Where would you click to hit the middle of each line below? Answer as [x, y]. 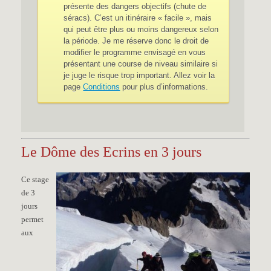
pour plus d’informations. [164, 87]
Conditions [102, 87]
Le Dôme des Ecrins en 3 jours [112, 152]
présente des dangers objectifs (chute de [135, 6]
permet [33, 219]
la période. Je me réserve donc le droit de [136, 41]
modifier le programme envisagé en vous [135, 52]
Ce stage [35, 179]
